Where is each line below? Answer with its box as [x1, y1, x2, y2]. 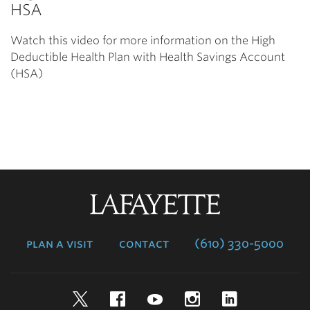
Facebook [153, 291, 203, 305]
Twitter [116, 291, 154, 305]
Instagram [228, 291, 281, 305]
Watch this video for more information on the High [10, 33, 275, 47]
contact [118, 236, 169, 250]
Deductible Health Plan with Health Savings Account [10, 50, 285, 64]
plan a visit [26, 236, 93, 250]
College [219, 217, 258, 230]
